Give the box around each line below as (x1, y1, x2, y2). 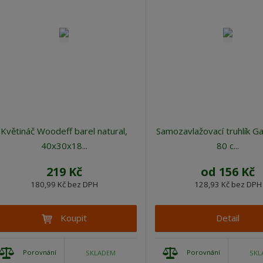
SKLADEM (86, 248, 116, 257)
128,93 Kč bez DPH (194, 179, 262, 190)
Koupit (60, 212, 87, 224)
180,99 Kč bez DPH (30, 179, 98, 190)
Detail (216, 212, 240, 224)
